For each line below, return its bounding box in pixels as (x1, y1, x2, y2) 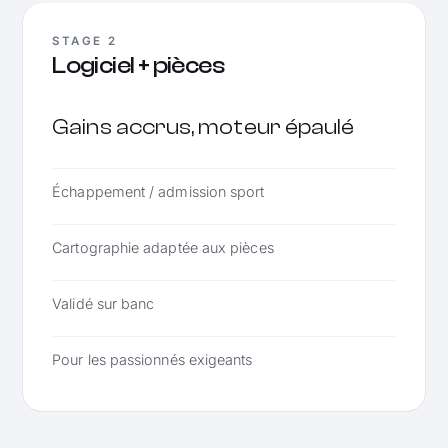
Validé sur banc (52, 294, 155, 312)
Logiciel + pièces (52, 51, 224, 79)
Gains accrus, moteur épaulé (52, 114, 355, 141)
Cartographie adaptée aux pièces (52, 238, 274, 256)
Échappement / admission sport (52, 182, 265, 200)
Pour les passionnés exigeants (52, 350, 253, 368)
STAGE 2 (52, 34, 118, 49)
